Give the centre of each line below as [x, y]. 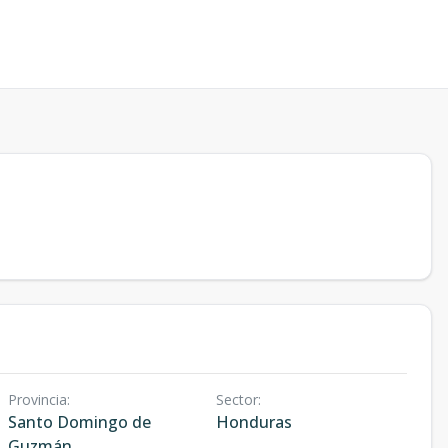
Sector [236, 399]
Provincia [37, 399]
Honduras [253, 422]
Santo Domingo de [79, 422]
